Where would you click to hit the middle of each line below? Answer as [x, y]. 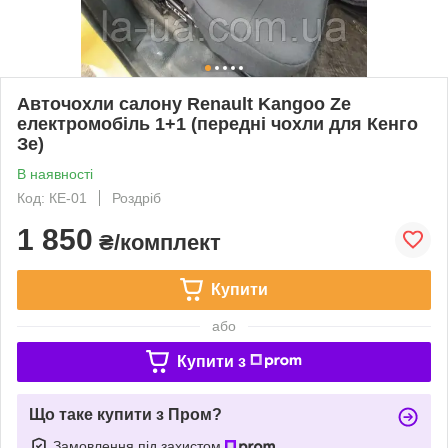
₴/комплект [157, 242]
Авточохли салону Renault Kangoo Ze [184, 103]
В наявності [55, 173]
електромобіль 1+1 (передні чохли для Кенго [217, 123]
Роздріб [136, 197]
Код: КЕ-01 [52, 197]
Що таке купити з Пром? [125, 414]
